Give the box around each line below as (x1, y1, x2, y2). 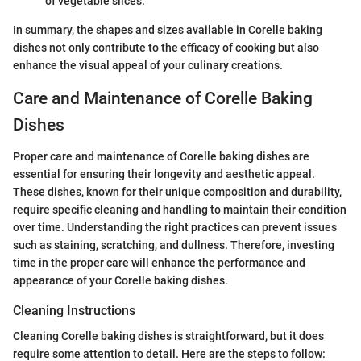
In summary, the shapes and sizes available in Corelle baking (13, 23, 322, 37)
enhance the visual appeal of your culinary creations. (13, 59, 283, 73)
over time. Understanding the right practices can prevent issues (13, 220, 337, 234)
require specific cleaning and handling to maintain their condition (13, 202, 346, 216)
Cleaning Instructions (13, 302, 135, 318)
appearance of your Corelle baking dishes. (13, 273, 228, 287)
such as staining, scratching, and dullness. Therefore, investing (13, 238, 334, 251)
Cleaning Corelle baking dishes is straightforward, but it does (13, 329, 324, 342)
